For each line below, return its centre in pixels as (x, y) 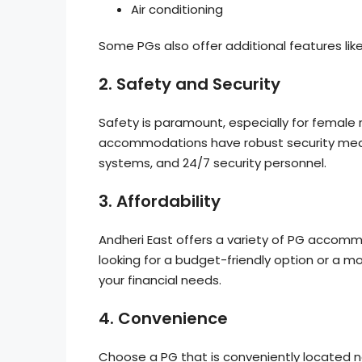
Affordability (168, 201)
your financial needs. (160, 280)
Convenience (173, 318)
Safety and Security (198, 84)
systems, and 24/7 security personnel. (213, 163)
